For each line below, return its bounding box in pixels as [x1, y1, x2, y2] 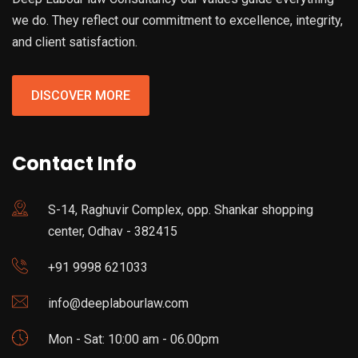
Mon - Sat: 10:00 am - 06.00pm [48, 332, 219, 348]
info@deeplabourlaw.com [48, 296, 189, 312]
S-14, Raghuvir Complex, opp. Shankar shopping [48, 202, 313, 218]
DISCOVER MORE [31, 88, 130, 104]
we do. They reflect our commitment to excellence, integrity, [12, 13, 343, 29]
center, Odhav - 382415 [48, 224, 177, 240]
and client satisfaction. [12, 34, 137, 50]
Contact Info [12, 150, 137, 177]
